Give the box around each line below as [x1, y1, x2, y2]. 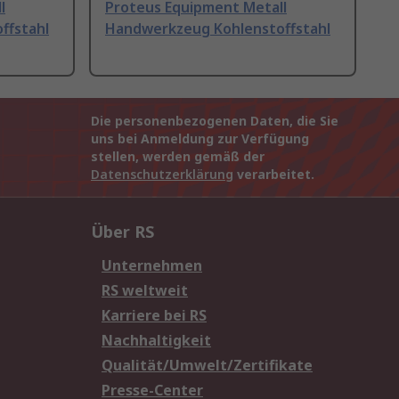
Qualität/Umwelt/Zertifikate [102, 355, 313, 376]
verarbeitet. [233, 166, 314, 183]
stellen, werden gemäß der [91, 148, 265, 166]
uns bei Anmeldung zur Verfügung [91, 130, 309, 148]
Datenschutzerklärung [91, 166, 233, 183]
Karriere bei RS [102, 305, 207, 326]
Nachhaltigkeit [102, 330, 211, 351]
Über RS [91, 221, 154, 243]
